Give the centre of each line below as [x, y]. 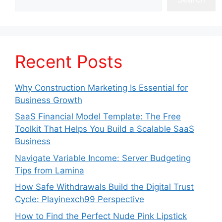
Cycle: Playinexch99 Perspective [80, 199]
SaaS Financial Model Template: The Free [98, 117]
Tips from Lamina [50, 170]
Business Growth [49, 100]
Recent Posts [69, 61]
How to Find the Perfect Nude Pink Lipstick [101, 216]
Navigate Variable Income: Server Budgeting [103, 158]
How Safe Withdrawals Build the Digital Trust [104, 187]
